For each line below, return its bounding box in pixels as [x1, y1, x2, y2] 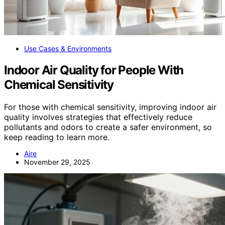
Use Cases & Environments [24, 44, 111, 53]
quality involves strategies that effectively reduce [4, 111, 192, 122]
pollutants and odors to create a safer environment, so [4, 122, 212, 132]
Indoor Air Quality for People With [4, 63, 184, 78]
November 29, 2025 [24, 157, 90, 166]
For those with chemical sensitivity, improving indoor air [4, 101, 216, 112]
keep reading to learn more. [4, 132, 109, 142]
